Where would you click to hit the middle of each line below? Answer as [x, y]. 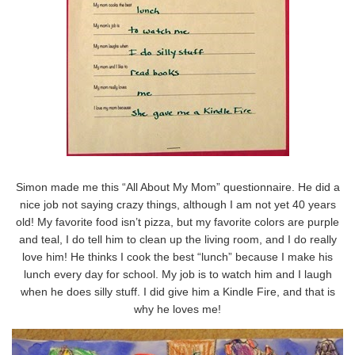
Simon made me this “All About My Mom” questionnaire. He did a [177, 187]
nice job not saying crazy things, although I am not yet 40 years [177, 204]
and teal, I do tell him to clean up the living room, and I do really [177, 239]
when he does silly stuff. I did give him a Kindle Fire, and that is [177, 291]
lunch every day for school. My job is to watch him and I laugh [177, 274]
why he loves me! [177, 309]
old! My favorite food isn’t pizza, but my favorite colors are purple [177, 221]
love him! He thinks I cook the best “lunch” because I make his [177, 256]
